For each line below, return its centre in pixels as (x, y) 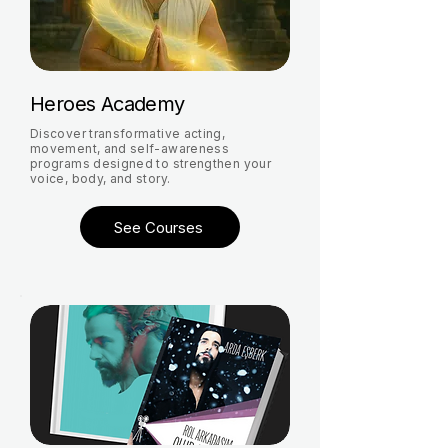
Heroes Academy (107, 104)
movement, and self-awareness (130, 148)
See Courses (158, 227)
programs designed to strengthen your (150, 163)
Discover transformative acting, (128, 133)
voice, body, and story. (100, 178)
